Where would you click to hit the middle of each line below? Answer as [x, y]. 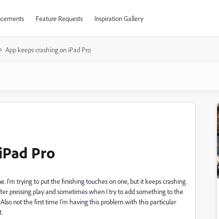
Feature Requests [59, 18]
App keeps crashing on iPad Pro [48, 50]
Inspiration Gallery [119, 18]
